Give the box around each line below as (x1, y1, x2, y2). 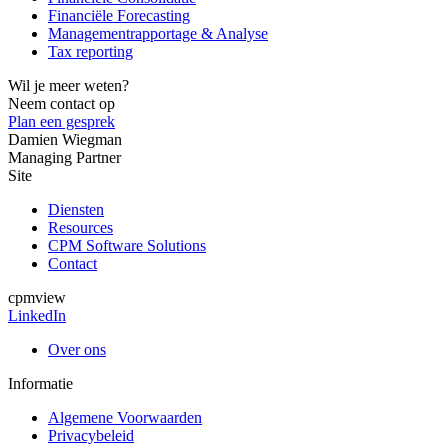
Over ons (48, 340, 106, 358)
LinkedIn (8, 306, 66, 324)
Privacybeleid (48, 426, 134, 444)
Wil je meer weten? (8, 76, 129, 94)
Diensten (48, 200, 104, 218)
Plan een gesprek (8, 112, 115, 130)
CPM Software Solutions (48, 236, 206, 254)
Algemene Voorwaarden (48, 408, 202, 426)
